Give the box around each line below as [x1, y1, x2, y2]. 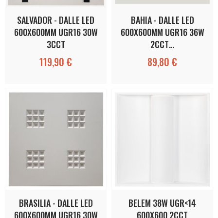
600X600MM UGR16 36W [120, 25, 204, 38]
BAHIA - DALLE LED [130, 13, 194, 26]
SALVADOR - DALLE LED [17, 13, 94, 26]
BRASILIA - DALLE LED [18, 196, 93, 209]
